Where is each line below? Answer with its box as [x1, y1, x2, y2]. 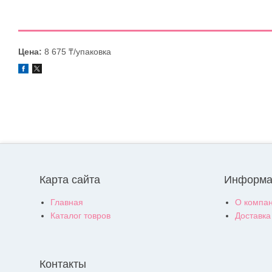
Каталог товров [50, 211, 110, 221]
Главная [50, 197, 83, 208]
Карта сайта [39, 174, 100, 186]
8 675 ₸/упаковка [42, 47, 111, 56]
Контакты [39, 258, 86, 271]
